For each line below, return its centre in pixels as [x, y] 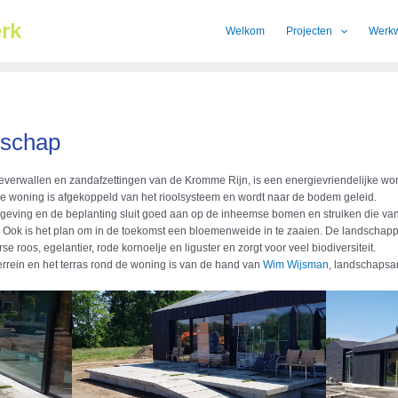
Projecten [309, 31]
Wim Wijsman [296, 265]
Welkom [245, 31]
